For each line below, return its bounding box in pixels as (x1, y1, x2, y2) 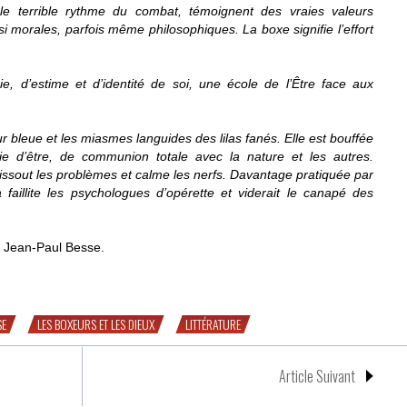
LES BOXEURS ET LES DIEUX (37, 313, 154, 333)
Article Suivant (279, 364, 355, 387)
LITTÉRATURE (185, 313, 241, 333)
